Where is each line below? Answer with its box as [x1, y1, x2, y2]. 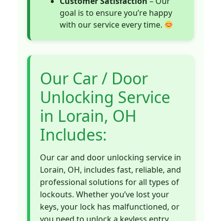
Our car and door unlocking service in [40, 151, 181, 163]
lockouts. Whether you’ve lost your [40, 188, 169, 200]
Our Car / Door [40, 67, 148, 89]
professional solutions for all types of [40, 176, 179, 187]
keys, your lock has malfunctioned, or [40, 201, 180, 212]
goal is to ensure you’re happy [60, 7, 172, 18]
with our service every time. [60, 19, 164, 30]
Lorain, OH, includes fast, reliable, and [40, 164, 181, 175]
